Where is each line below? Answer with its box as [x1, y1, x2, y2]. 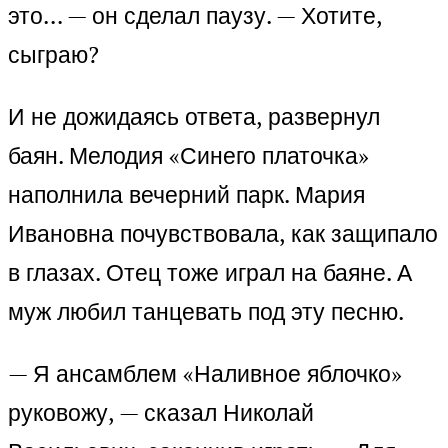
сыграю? [8, 39, 99, 71]
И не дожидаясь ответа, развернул [8, 101, 380, 133]
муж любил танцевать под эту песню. [8, 296, 404, 328]
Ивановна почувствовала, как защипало [8, 218, 438, 250]
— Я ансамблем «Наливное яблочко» [8, 358, 402, 390]
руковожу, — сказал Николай [8, 397, 314, 429]
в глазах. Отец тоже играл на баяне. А [8, 257, 412, 289]
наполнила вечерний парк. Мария [8, 179, 365, 211]
